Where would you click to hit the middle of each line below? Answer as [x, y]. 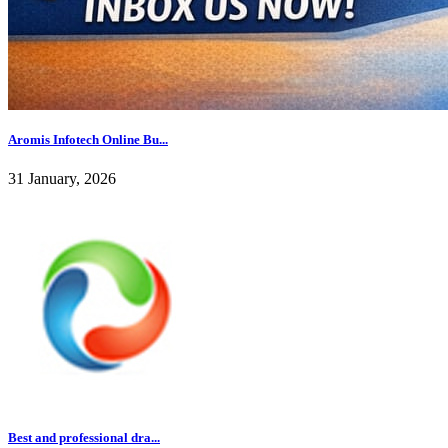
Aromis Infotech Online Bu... [88, 140]
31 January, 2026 [62, 179]
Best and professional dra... [84, 437]
